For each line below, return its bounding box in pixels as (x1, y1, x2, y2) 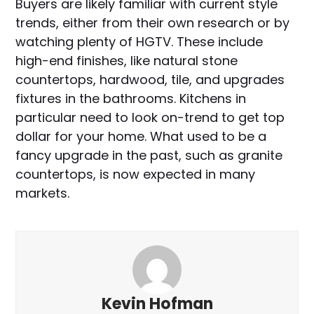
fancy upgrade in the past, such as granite (15, 146, 283, 164)
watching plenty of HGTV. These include (15, 32, 264, 50)
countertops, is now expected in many (15, 165, 256, 183)
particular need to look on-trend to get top (15, 108, 285, 126)
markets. (15, 184, 74, 202)
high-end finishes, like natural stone (15, 51, 238, 69)
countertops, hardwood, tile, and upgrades (15, 70, 285, 88)
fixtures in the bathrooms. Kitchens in (15, 89, 247, 107)
